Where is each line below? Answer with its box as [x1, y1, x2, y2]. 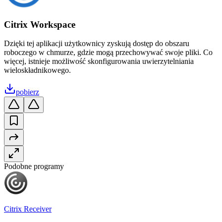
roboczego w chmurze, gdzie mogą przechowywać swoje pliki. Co [4, 48, 213, 57]
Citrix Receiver [4, 205, 52, 214]
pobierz [16, 88, 39, 97]
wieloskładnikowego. [4, 66, 71, 75]
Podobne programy [4, 162, 64, 171]
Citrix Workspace [4, 19, 75, 30]
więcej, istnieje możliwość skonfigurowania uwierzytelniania [4, 57, 194, 66]
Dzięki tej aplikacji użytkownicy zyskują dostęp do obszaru [4, 39, 189, 48]
